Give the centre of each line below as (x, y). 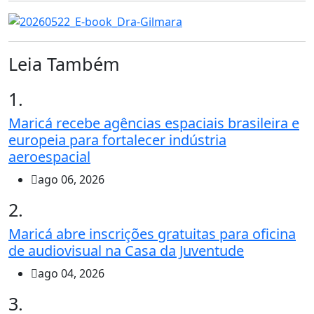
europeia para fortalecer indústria (117, 140)
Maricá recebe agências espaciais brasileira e (154, 123)
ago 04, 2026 (71, 274)
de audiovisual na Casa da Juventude (126, 251)
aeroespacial (49, 157)
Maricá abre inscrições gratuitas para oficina (152, 234)
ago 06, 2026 (71, 180)
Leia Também (64, 64)
